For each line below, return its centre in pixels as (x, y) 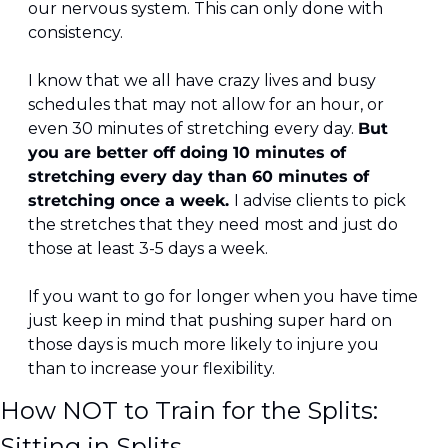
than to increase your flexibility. (151, 369)
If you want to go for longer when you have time (223, 297)
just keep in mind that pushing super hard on (210, 321)
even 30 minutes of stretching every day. (193, 129)
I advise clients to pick (320, 201)
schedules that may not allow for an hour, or (206, 105)
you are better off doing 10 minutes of (187, 153)
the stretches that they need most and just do (213, 225)
